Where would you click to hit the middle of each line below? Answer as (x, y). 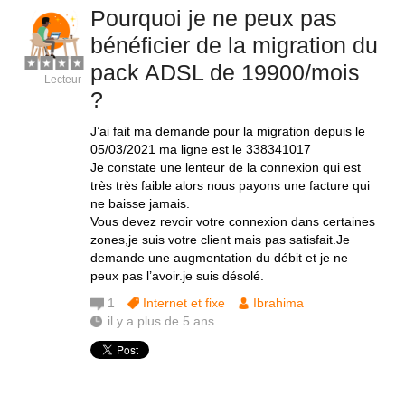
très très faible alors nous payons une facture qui (230, 185)
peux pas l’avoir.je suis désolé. (177, 276)
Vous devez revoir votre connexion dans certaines (233, 221)
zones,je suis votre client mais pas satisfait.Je (220, 240)
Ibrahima (278, 303)
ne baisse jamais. (140, 203)
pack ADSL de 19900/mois (225, 72)
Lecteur (63, 80)
